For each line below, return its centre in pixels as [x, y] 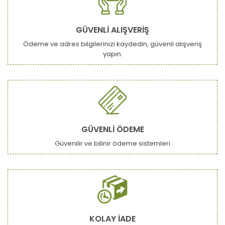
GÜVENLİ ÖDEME [113, 129]
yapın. [113, 54]
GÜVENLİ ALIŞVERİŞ [113, 30]
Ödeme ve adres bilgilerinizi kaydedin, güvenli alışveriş [113, 44]
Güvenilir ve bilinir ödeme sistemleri [113, 143]
